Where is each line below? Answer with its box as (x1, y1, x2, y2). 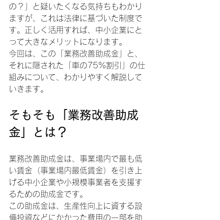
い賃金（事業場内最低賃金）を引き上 (9, 166, 142, 174)
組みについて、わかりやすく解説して (9, 73, 142, 81)
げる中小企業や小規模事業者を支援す (9, 178, 142, 186)
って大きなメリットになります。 (9, 37, 127, 46)
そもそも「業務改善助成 (9, 109, 138, 121)
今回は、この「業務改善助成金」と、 (9, 49, 142, 57)
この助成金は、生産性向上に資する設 (9, 201, 142, 210)
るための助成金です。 (9, 190, 87, 198)
